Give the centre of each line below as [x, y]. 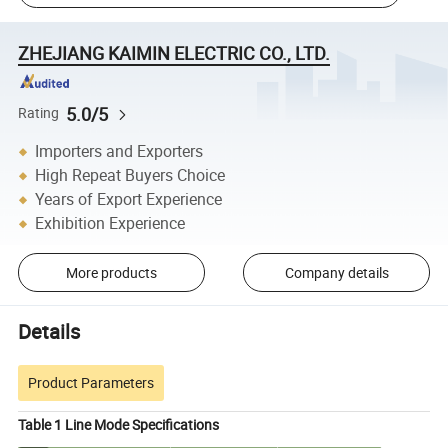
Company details [336, 272]
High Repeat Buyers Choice [130, 175]
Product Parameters [91, 383]
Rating [39, 113]
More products [111, 272]
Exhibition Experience [110, 223]
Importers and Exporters [119, 151]
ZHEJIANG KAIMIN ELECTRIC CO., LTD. [174, 52]
